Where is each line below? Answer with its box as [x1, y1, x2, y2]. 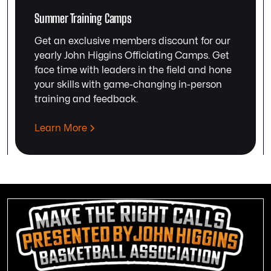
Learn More [34, 123, 87, 134]
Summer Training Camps [34, 11, 132, 26]
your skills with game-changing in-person [34, 80, 222, 90]
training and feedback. [34, 94, 138, 105]
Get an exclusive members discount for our [34, 36, 230, 47]
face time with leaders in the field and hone [34, 65, 232, 76]
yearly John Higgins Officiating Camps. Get [34, 51, 229, 61]
